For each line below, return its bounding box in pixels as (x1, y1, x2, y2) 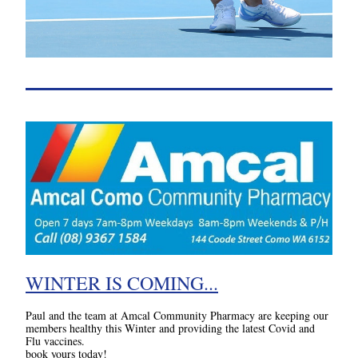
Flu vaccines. (26, 333, 88, 348)
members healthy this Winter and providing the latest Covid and (26, 320, 315, 336)
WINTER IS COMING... (26, 270, 218, 296)
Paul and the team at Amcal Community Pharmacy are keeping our (26, 308, 328, 323)
